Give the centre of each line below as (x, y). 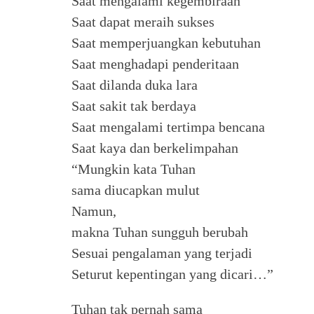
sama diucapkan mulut (136, 190)
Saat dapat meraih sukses (143, 22)
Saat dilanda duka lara (135, 85)
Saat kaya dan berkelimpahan (155, 148)
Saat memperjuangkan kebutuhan (166, 43)
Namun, (94, 211)
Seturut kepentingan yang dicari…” (172, 274)
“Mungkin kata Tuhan (134, 169)
